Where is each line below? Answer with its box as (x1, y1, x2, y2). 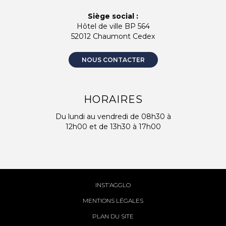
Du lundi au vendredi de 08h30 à (55, 112, 171, 122)
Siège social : (88, 11, 138, 21)
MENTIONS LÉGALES (83, 196, 143, 204)
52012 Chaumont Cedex (71, 31, 155, 41)
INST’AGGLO (95, 181, 131, 189)
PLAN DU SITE (92, 212, 134, 220)
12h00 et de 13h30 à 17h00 (65, 122, 161, 132)
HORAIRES (83, 93, 143, 106)
